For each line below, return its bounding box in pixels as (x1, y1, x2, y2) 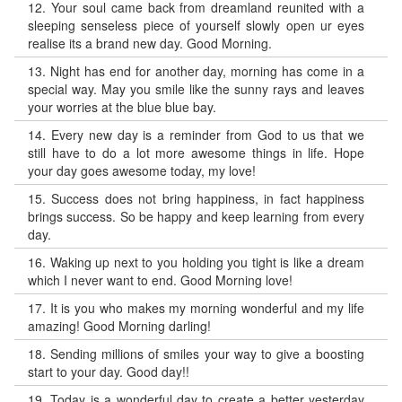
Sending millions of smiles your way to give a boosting (50, 345, 365, 363)
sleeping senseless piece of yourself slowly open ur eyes (28, 16, 364, 34)
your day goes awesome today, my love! (28, 162, 256, 179)
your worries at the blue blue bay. (28, 98, 216, 116)
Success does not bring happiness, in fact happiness (51, 189, 364, 207)
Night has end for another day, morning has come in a (49, 62, 365, 80)
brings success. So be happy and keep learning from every (28, 207, 364, 225)
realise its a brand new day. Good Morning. (28, 34, 272, 52)
